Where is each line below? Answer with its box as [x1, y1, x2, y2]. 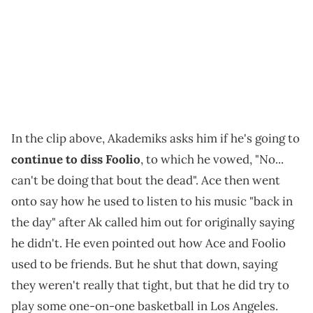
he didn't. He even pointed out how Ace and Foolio [11, 235, 286, 252]
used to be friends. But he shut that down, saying [11, 256, 277, 272]
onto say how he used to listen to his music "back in [11, 194, 293, 210]
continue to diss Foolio [11, 152, 140, 168]
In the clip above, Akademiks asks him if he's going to [11, 131, 300, 147]
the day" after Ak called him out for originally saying [11, 214, 294, 231]
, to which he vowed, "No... [140, 152, 284, 168]
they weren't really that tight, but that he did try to [11, 277, 289, 293]
